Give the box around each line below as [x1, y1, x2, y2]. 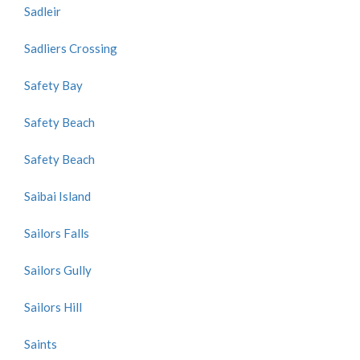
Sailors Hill [24, 300, 82, 314]
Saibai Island [24, 189, 91, 203]
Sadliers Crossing [24, 41, 117, 55]
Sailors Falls [24, 226, 89, 240]
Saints [24, 337, 57, 351]
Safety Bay [24, 78, 83, 92]
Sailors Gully [24, 263, 92, 277]
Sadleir [24, 4, 61, 18]
